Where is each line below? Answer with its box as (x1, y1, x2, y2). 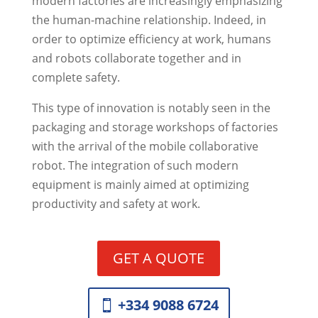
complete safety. (31, 69, 120, 85)
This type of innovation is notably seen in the (31, 99, 270, 116)
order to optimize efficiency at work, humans (31, 31, 271, 47)
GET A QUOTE (113, 248, 205, 268)
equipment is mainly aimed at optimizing (31, 176, 249, 192)
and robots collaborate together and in (31, 50, 241, 66)
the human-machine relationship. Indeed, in (31, 11, 266, 28)
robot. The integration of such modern (31, 157, 238, 173)
